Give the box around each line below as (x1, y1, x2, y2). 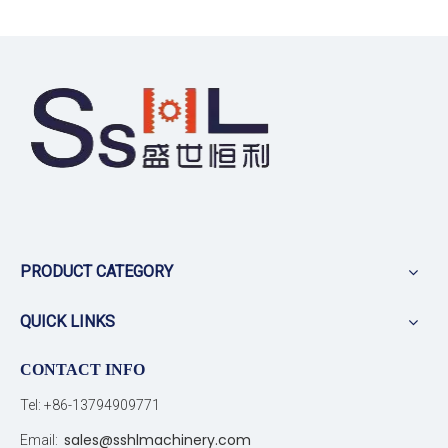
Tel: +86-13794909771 (20, 396, 160, 413)
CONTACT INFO (20, 360, 145, 378)
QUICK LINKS (20, 311, 115, 331)
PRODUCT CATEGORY (20, 261, 173, 281)
